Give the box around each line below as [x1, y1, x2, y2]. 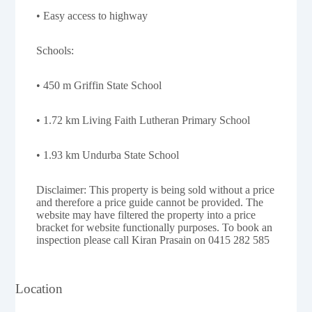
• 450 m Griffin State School [36, 79, 162, 92]
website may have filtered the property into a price [36, 209, 256, 221]
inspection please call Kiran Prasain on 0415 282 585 [36, 234, 270, 247]
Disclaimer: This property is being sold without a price [36, 184, 275, 196]
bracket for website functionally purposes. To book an [36, 221, 273, 234]
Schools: [36, 45, 75, 57]
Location [15, 281, 63, 297]
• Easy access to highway [36, 10, 148, 22]
